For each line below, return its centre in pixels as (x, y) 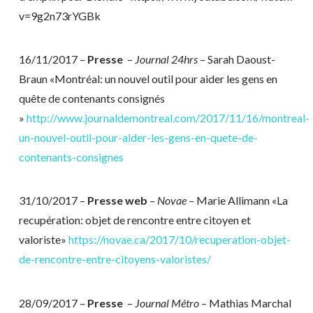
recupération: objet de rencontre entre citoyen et (134, 220)
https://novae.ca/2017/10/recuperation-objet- (179, 240)
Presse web (117, 201)
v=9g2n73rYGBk (59, 15)
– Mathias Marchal (245, 303)
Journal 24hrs (166, 59)
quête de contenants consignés (92, 98)
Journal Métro (167, 303)
